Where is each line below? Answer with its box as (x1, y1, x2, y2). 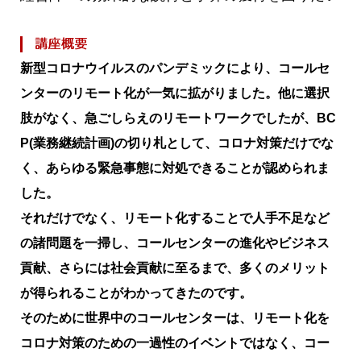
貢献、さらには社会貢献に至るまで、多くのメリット (20, 260, 330, 275)
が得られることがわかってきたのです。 (20, 285, 252, 300)
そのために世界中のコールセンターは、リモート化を (20, 310, 330, 325)
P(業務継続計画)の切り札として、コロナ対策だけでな (20, 135, 334, 150)
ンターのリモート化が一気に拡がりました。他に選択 (20, 85, 330, 100)
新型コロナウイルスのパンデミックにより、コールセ (20, 60, 330, 75)
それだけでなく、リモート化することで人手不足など (20, 210, 330, 225)
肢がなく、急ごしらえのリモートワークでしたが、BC (20, 110, 336, 125)
